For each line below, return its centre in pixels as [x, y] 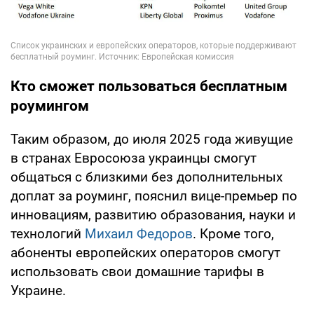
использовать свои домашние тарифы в [137, 272]
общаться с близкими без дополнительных [146, 177]
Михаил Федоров [139, 234]
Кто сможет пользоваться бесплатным [149, 87]
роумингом [50, 106]
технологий [48, 234]
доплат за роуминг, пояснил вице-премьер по [154, 196]
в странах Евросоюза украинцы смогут [134, 158]
